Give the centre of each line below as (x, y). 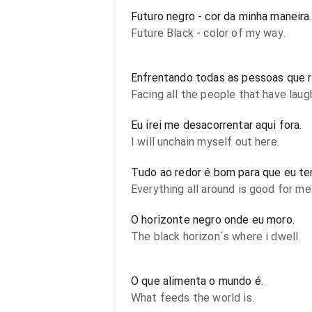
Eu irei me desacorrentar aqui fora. (217, 125)
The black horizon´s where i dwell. (216, 236)
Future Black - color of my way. (208, 33)
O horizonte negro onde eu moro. (213, 220)
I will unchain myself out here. (205, 142)
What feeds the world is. (193, 298)
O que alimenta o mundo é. (197, 281)
